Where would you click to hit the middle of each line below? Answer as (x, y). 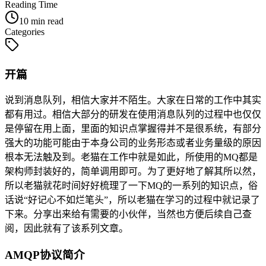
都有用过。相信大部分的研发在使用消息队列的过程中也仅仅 (133, 115)
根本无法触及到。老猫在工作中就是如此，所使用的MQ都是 (131, 157)
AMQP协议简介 (45, 255)
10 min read (41, 21)
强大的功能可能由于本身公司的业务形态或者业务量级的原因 (133, 143)
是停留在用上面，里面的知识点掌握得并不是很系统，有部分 (133, 129)
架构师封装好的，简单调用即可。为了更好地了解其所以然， (133, 172)
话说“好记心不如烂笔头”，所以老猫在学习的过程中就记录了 (132, 200)
